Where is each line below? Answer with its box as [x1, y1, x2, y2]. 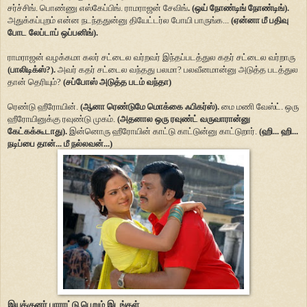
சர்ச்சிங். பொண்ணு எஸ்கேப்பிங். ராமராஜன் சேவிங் [8, 2, 188, 13]
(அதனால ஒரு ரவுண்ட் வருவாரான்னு [117, 113, 250, 124]
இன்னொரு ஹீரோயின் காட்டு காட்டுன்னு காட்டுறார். [67, 125, 259, 136]
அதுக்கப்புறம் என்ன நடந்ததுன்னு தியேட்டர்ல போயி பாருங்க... [8, 14, 231, 25]
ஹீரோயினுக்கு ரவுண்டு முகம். [8, 113, 117, 124]
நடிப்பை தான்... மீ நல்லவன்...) [8, 138, 112, 149]
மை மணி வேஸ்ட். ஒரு [219, 101, 299, 112]
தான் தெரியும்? [8, 76, 63, 87]
